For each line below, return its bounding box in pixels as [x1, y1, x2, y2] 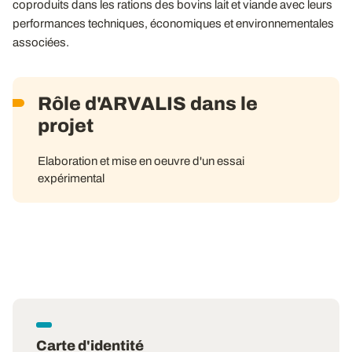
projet [38, 115, 93, 136]
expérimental [38, 172, 104, 185]
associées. [13, 36, 69, 49]
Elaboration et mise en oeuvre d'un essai [38, 155, 244, 167]
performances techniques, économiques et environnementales [13, 17, 334, 30]
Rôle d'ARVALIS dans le [38, 93, 258, 114]
